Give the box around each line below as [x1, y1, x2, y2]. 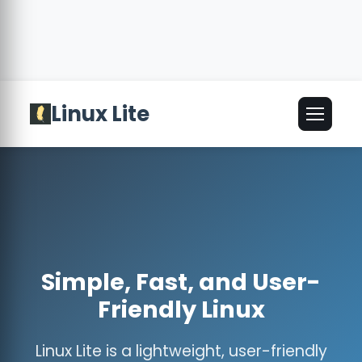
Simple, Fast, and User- [41, 266, 321, 298]
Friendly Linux [97, 293, 265, 326]
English [248, 107, 284, 120]
